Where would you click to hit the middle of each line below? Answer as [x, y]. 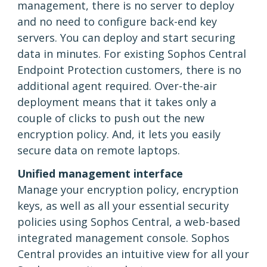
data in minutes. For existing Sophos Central [132, 54]
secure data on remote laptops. [99, 150]
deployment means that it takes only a [117, 102]
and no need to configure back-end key [117, 22]
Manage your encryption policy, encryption [128, 190]
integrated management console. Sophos [123, 238]
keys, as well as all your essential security [123, 206]
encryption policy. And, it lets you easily [119, 134]
